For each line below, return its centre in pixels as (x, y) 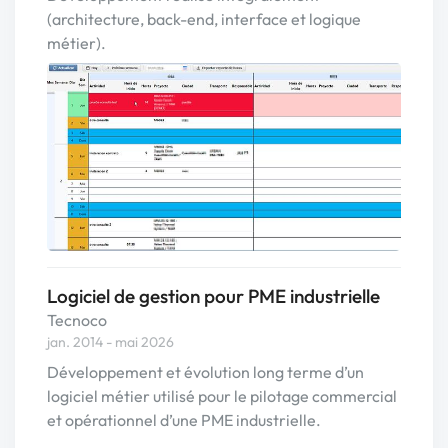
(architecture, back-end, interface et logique (204, 19)
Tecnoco (77, 320)
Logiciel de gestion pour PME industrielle (213, 296)
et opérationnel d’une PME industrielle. (184, 420)
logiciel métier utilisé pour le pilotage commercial (222, 396)
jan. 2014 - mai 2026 (110, 342)
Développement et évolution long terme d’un (205, 372)
